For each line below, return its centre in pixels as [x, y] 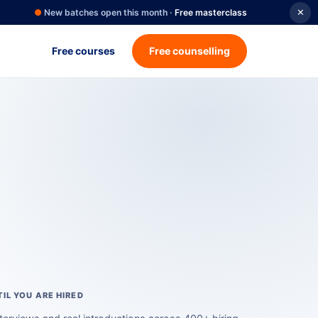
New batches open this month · [108, 12]
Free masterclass [211, 12]
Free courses [83, 51]
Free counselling [190, 51]
